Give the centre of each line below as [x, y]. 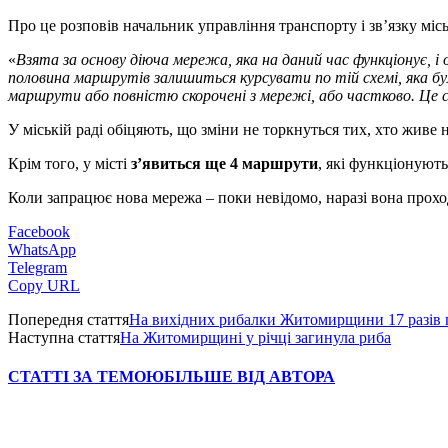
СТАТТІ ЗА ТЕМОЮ [86, 377]
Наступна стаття [64, 337]
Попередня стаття [68, 319]
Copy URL [44, 285]
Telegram [37, 267]
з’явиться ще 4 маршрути [224, 163]
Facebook [39, 231]
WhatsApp [42, 249]
